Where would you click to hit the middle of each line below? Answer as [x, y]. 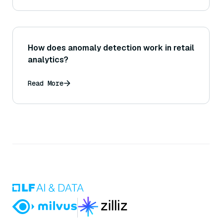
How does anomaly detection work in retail [111, 48]
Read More [46, 83]
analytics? [48, 60]
